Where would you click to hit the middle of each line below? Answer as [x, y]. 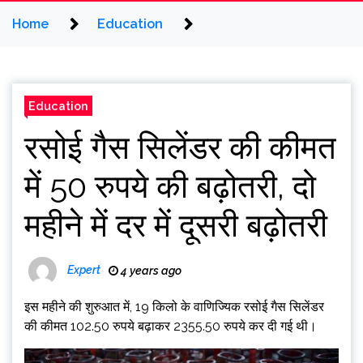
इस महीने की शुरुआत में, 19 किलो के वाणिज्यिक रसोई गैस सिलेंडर [174, 307]
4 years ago [150, 271]
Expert [84, 270]
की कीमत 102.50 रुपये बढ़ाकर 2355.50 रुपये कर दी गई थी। [171, 326]
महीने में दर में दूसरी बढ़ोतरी [176, 225]
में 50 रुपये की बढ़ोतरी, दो [170, 186]
